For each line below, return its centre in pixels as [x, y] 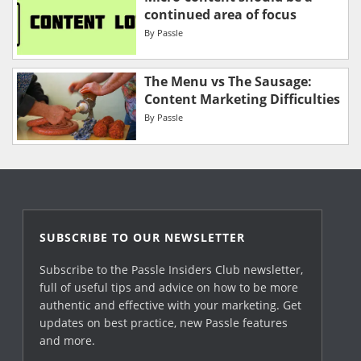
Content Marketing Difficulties [242, 100]
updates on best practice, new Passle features [164, 322]
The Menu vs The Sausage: [228, 82]
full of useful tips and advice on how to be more [169, 287]
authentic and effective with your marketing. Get [171, 305]
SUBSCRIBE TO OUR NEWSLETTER [143, 237]
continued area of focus [220, 14]
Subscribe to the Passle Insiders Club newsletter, [172, 269]
